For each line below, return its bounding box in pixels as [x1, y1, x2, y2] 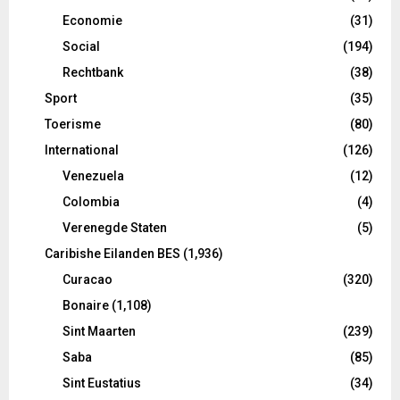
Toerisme [45, 116, 101, 131]
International [45, 142, 119, 157]
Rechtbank [62, 64, 123, 79]
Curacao [62, 271, 112, 287]
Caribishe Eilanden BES [45, 246, 180, 261]
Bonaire [62, 297, 109, 312]
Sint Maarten [62, 323, 136, 338]
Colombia [62, 194, 120, 209]
